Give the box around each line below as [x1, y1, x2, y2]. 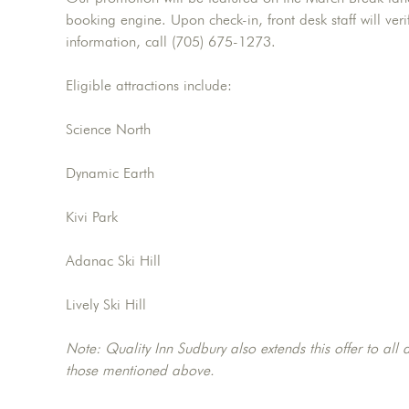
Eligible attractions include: [66, 77, 232, 95]
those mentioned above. [66, 362, 215, 380]
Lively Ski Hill [66, 296, 146, 314]
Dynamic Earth [66, 164, 154, 183]
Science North [66, 121, 151, 139]
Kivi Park [66, 208, 118, 226]
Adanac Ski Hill [66, 252, 161, 270]
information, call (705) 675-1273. [66, 33, 276, 51]
